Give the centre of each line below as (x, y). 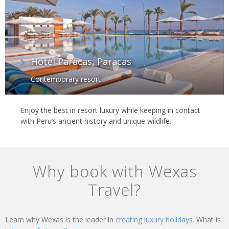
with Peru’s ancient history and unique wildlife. (96, 121)
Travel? (114, 189)
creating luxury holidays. (156, 219)
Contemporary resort (66, 79)
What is (209, 219)
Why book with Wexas (114, 171)
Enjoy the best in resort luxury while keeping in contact (110, 110)
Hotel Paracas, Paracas (81, 61)
